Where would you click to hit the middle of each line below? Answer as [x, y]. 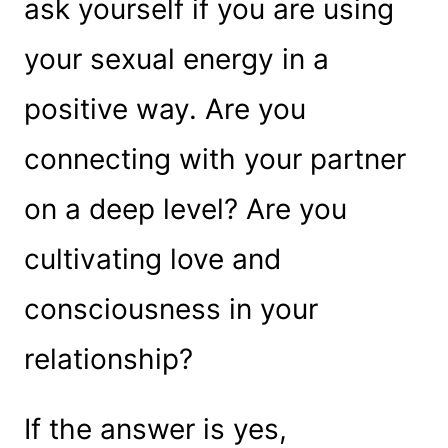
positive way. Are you [164, 108]
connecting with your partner [214, 158]
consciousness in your [170, 308]
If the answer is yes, [155, 428]
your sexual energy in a [176, 58]
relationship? [108, 358]
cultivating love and [152, 258]
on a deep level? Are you [185, 208]
